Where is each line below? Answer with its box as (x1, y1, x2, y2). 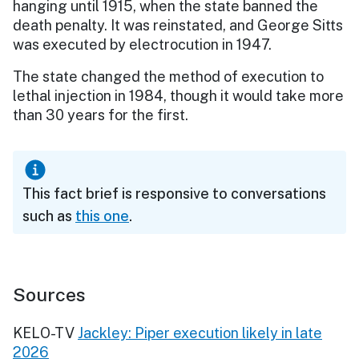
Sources (13, 283, 86, 305)
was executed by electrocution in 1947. (13, 35, 275, 53)
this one (75, 207, 129, 224)
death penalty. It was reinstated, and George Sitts (13, 16, 343, 34)
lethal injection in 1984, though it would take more (13, 87, 344, 104)
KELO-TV (13, 324, 75, 341)
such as (22, 207, 75, 224)
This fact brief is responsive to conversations (22, 184, 326, 202)
